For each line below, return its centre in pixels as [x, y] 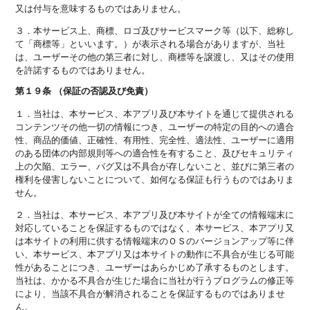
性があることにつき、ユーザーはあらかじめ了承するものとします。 [155, 267]
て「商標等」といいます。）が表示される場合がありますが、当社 [151, 43]
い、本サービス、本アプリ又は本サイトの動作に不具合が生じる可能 [155, 254]
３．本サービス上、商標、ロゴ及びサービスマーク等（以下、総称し [155, 30]
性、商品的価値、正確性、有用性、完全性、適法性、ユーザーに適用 [155, 140]
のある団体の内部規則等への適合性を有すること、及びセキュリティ [155, 153]
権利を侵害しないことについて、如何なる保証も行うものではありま [155, 179]
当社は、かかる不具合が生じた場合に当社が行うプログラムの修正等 [155, 280]
